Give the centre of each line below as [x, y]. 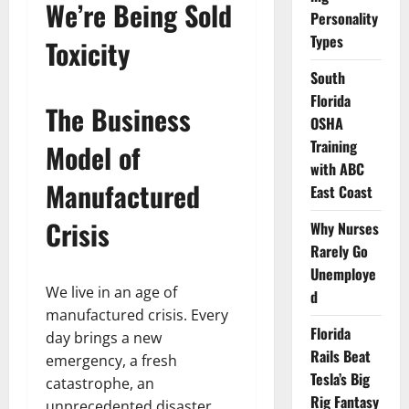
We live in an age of [111, 292]
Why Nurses [344, 228]
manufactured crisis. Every [137, 315]
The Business [118, 119]
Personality [344, 18]
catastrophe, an [100, 383]
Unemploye [343, 274]
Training [333, 146]
